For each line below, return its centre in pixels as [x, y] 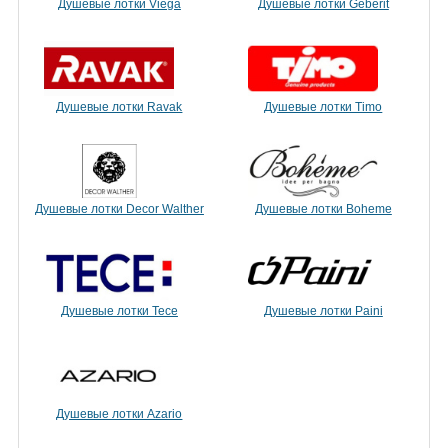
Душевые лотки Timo [323, 106]
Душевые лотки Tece [119, 311]
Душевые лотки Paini [323, 311]
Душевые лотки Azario [119, 413]
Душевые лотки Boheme [323, 208]
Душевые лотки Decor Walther [119, 208]
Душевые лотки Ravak [119, 106]
